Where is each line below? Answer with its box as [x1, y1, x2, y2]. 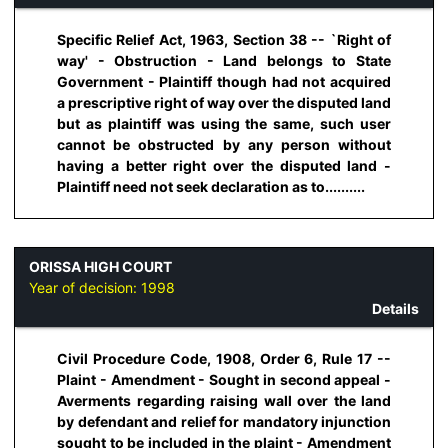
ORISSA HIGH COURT [29, 258, 172, 276]
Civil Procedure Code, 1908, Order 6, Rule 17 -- [57, 350, 391, 368]
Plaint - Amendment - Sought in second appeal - [57, 371, 391, 389]
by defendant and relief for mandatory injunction [57, 413, 391, 431]
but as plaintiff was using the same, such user [57, 114, 391, 132]
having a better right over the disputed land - [57, 156, 391, 174]
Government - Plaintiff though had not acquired [57, 72, 391, 90]
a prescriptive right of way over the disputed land [57, 93, 391, 111]
